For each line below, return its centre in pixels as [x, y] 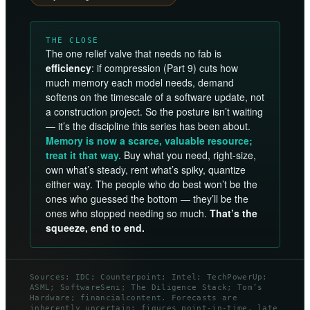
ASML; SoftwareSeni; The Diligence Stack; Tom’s [146, 288]
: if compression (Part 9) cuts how [165, 68]
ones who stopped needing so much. [128, 213]
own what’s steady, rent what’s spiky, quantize [146, 170]
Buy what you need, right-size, [189, 155]
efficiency [69, 68]
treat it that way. [83, 155]
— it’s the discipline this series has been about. [148, 126]
